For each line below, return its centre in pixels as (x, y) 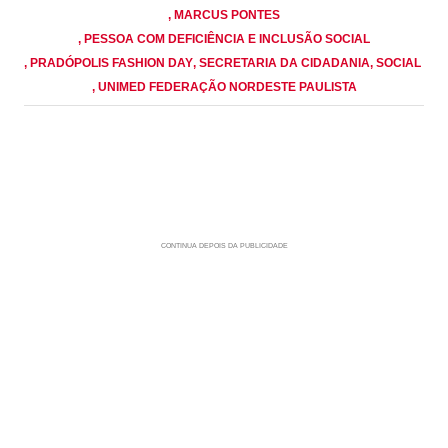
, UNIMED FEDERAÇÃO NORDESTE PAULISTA (224, 86)
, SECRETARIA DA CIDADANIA (281, 62)
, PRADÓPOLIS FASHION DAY (108, 62)
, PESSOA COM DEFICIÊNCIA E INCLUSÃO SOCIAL (224, 38)
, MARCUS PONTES (224, 14)
